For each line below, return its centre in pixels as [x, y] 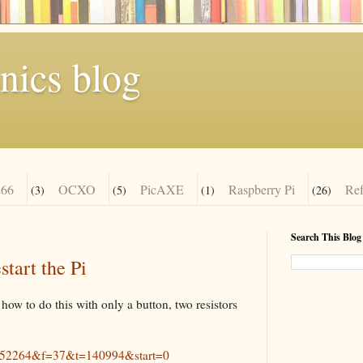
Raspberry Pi [262, 189]
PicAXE [162, 189]
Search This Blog [326, 237]
